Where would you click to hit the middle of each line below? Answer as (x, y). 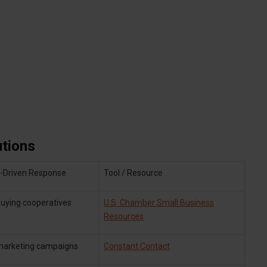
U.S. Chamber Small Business (159, 202)
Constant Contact (137, 246)
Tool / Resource (133, 173)
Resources (124, 216)
